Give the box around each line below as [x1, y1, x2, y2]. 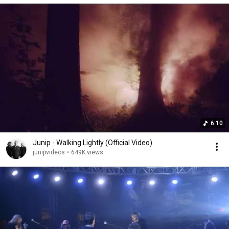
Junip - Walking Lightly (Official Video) [33, 139, 152, 147]
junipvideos [33, 149, 65, 156]
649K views [71, 149, 103, 156]
